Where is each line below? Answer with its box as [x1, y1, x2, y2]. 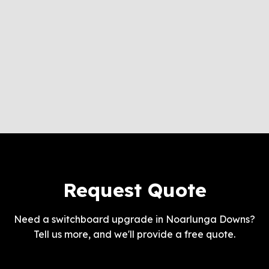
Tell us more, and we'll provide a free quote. [34, 228, 235, 241]
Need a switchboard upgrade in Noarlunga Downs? [14, 213, 255, 226]
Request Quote [62, 178, 207, 202]
